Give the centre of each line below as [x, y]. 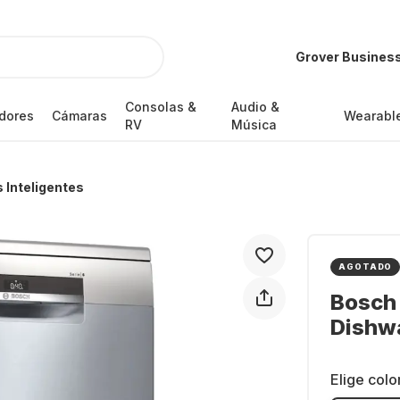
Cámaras [79, 116]
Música [254, 125]
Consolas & [160, 107]
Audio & [256, 107]
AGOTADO [366, 267]
